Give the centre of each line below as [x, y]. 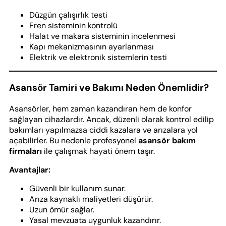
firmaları [25, 151]
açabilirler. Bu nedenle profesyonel [74, 140]
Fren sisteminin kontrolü [73, 26]
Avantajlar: [30, 169]
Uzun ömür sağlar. [62, 209]
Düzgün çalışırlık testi [68, 15]
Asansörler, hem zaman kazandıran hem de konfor [100, 108]
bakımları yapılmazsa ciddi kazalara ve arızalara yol [103, 130]
